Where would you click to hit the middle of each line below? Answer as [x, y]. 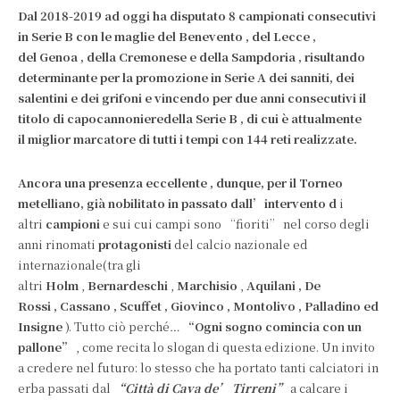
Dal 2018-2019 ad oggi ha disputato [122, 16]
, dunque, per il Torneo [276, 183]
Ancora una [52, 183]
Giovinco [197, 306]
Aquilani [271, 285]
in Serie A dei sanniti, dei [283, 77]
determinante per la [75, 77]
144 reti [269, 139]
